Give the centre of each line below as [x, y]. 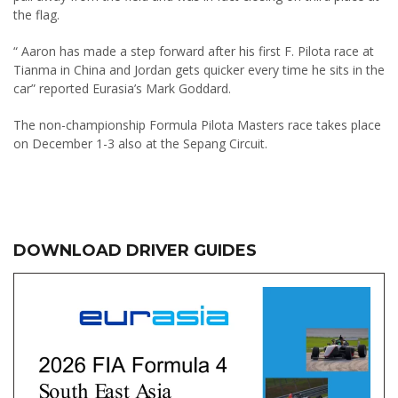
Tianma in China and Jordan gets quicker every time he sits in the [199, 70]
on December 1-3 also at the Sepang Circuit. [140, 143]
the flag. [36, 15]
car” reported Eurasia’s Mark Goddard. [122, 88]
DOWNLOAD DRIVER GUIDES [135, 251]
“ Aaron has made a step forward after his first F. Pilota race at [194, 51]
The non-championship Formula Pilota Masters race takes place [197, 125]
